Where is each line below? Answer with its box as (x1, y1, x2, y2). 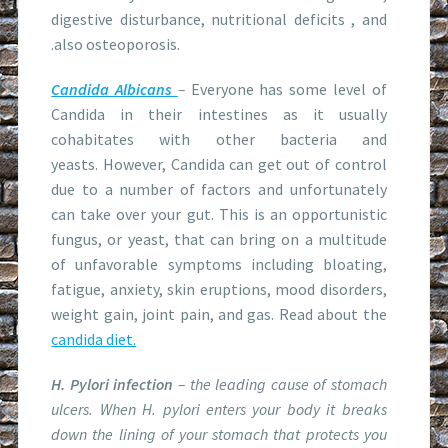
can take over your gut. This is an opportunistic (51, 203, 387, 224)
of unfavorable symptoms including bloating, (51, 253, 387, 274)
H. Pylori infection (51, 373, 174, 394)
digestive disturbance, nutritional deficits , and (51, 8, 387, 29)
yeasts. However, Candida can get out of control (51, 153, 387, 174)
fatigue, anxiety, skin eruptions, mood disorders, (51, 278, 387, 299)
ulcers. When (51, 398, 143, 419)
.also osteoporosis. (51, 33, 181, 54)
